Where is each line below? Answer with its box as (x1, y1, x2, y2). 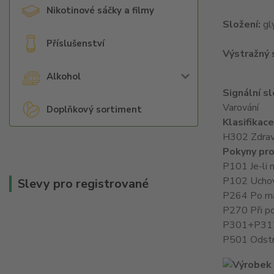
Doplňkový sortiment (46, 103, 142, 116)
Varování (222, 101, 259, 114)
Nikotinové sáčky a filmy (46, 4, 154, 17)
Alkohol (46, 70, 81, 83)
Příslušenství (46, 37, 105, 50)
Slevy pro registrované (18, 176, 149, 192)
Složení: (222, 18, 261, 31)
